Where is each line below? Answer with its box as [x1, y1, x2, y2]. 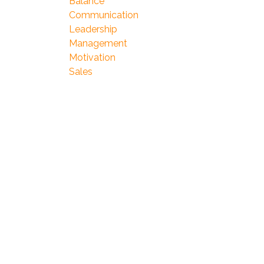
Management [69, 38, 127, 49]
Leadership [69, 24, 117, 35]
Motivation [69, 52, 115, 63]
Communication [69, 9, 138, 21]
